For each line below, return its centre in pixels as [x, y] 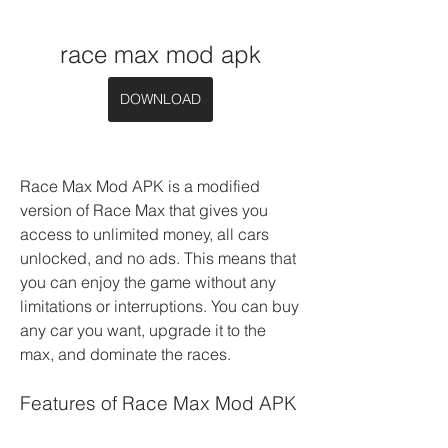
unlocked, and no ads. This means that [158, 258]
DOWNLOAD [160, 99]
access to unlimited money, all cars [144, 234]
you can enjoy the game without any [148, 282]
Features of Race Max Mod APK [158, 403]
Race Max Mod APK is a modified [140, 186]
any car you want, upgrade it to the [143, 330]
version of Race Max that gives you [144, 210]
